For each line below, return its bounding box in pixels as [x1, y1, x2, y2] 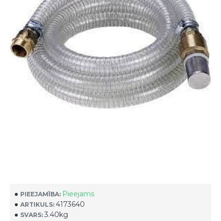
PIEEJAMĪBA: [20, 190, 61, 198]
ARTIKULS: [20, 200, 54, 208]
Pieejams [62, 189, 94, 198]
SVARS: [20, 211, 43, 219]
